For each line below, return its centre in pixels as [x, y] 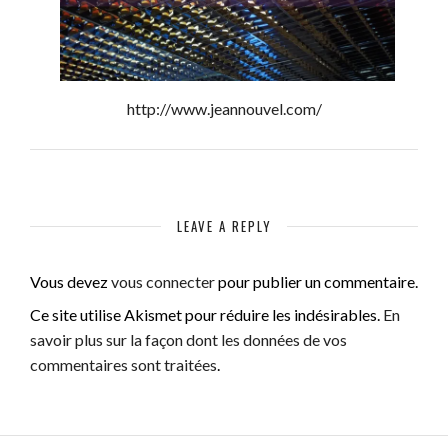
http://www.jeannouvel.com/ [224, 108]
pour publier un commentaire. [316, 281]
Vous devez [70, 281]
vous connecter [163, 281]
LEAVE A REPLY [224, 225]
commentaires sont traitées [123, 364]
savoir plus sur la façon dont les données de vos [188, 339]
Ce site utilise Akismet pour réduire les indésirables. [206, 314]
